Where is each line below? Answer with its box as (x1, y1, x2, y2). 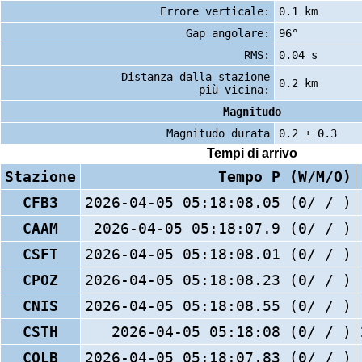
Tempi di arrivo (207, 146, 297, 161)
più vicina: (199, 82, 270, 96)
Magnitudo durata (166, 126, 270, 140)
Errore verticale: (160, 4, 270, 18)
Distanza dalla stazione (121, 69, 270, 83)
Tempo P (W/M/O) (218, 167, 351, 185)
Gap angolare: (186, 26, 270, 40)
